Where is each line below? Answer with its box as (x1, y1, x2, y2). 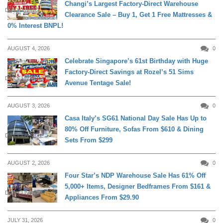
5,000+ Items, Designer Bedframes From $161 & (65, 183, 211, 191)
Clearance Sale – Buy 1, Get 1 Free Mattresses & (65, 11, 212, 19)
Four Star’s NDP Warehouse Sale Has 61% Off (65, 172, 206, 180)
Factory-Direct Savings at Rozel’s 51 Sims (65, 68, 194, 76)
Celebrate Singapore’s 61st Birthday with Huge (65, 57, 208, 65)
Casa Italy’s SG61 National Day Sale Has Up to (65, 114, 207, 122)
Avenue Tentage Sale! (65, 79, 131, 87)
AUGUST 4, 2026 (7, 45, 50, 52)
